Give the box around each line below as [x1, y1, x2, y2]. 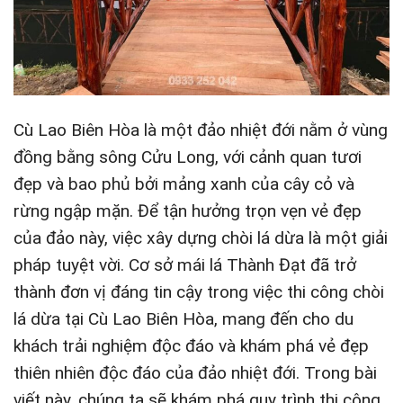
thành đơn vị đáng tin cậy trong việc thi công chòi [13, 281, 384, 302]
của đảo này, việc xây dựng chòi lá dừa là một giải [13, 227, 388, 248]
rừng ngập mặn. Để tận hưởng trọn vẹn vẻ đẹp [13, 200, 362, 221]
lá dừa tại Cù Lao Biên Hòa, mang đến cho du [13, 308, 354, 329]
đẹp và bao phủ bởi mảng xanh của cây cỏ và [13, 173, 354, 194]
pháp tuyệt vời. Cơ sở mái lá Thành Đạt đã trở [13, 254, 356, 275]
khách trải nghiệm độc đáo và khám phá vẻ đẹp [13, 335, 369, 356]
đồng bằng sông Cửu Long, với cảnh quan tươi [13, 146, 362, 167]
